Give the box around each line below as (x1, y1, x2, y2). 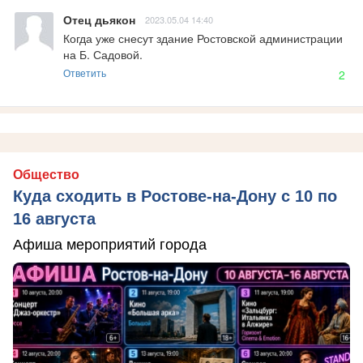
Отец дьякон (63, 11, 135, 28)
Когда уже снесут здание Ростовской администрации (63, 29, 343, 46)
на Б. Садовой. (63, 45, 143, 62)
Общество (13, 167, 79, 181)
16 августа (13, 209, 96, 228)
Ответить (63, 65, 106, 79)
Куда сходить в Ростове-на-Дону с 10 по (13, 186, 337, 205)
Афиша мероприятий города (13, 236, 207, 253)
